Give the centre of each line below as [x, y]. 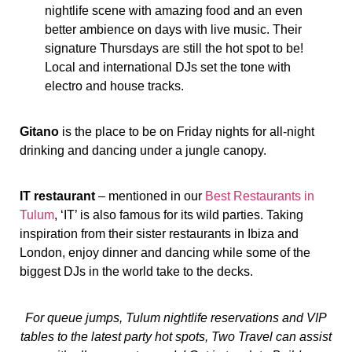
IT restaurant [57, 196]
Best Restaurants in [260, 196]
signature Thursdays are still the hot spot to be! [174, 48]
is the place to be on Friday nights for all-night [187, 132]
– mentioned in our [150, 196]
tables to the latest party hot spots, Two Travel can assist [176, 336]
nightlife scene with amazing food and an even [173, 10]
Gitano [39, 132]
